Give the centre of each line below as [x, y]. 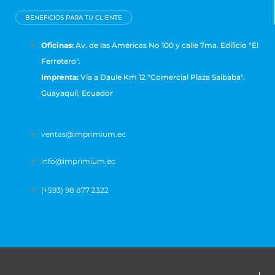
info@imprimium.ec [78, 161]
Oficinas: [57, 45]
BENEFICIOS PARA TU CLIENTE [74, 18]
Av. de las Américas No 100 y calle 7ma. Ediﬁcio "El [166, 45]
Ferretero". [61, 61]
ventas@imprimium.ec [83, 134]
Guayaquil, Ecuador [77, 93]
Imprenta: [60, 77]
